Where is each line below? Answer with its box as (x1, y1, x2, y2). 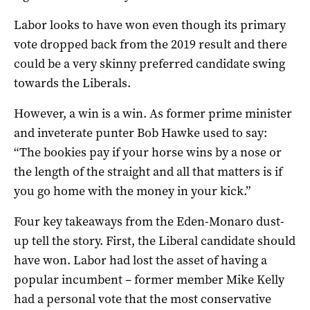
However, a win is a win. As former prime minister (14, 104, 292, 122)
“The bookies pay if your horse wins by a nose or (14, 143, 282, 161)
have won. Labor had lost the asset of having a (14, 251, 267, 268)
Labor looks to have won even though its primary (14, 16, 286, 33)
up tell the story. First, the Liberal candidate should (14, 232, 295, 249)
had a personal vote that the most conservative (14, 290, 271, 307)
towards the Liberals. (14, 74, 131, 91)
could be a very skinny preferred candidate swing (14, 55, 285, 72)
